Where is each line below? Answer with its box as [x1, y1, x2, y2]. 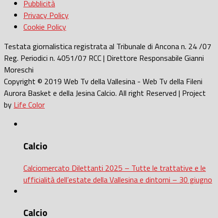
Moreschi [4, 64, 34, 76]
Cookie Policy [23, 21, 66, 33]
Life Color [14, 99, 45, 111]
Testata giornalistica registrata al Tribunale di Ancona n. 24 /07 [4, 40, 211, 53]
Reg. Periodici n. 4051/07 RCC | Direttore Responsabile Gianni [4, 52, 204, 64]
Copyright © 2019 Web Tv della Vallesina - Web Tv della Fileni [4, 75, 202, 88]
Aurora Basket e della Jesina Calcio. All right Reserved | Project [4, 87, 206, 99]
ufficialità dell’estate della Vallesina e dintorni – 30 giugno [23, 173, 212, 185]
